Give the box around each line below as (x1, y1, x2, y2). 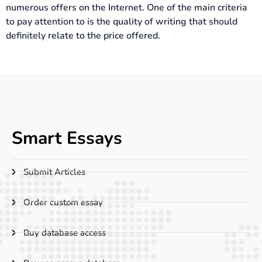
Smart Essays (12, 126, 122, 150)
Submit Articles (23, 166, 85, 178)
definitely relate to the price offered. (6, 29, 160, 42)
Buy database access (23, 226, 106, 239)
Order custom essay (23, 196, 103, 208)
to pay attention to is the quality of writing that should (6, 15, 237, 28)
